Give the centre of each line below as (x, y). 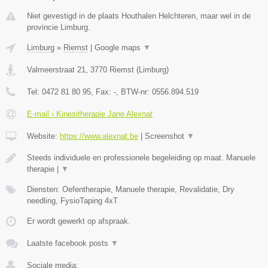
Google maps (119, 47)
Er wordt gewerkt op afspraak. (79, 221)
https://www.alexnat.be (99, 136)
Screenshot (166, 136)
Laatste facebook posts (69, 243)
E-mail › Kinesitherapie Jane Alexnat (90, 114)
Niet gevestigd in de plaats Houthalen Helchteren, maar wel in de (139, 16)
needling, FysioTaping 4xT (72, 200)
